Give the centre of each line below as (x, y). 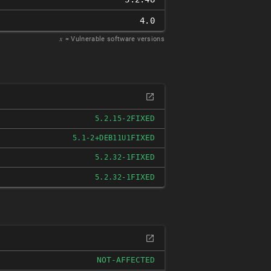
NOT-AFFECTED (126, 260)
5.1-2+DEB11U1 (101, 138)
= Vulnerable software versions (115, 39)
